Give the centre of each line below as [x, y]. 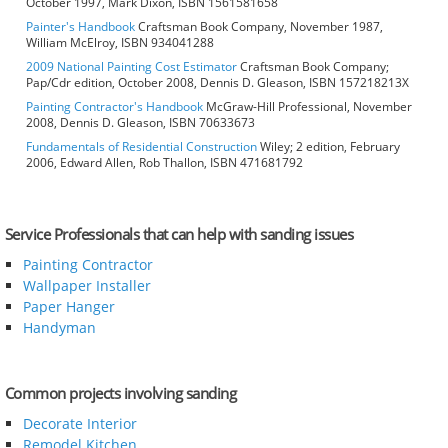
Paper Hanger [68, 307]
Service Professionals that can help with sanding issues [179, 234]
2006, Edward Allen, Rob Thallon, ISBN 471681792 [164, 163]
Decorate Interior [79, 423]
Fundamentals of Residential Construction [141, 147]
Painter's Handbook [80, 27]
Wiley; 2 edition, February [328, 147]
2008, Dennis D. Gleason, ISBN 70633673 [140, 123]
